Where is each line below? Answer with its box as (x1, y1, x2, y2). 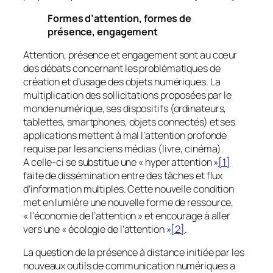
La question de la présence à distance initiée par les (23, 246, 244, 260)
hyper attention (145, 155, 212, 169)
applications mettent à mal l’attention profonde (23, 129, 227, 142)
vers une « (23, 222, 68, 236)
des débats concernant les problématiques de (23, 62, 221, 75)
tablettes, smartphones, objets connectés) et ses (23, 115, 236, 129)
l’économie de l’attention (29, 209, 136, 222)
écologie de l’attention (68, 222, 165, 236)
